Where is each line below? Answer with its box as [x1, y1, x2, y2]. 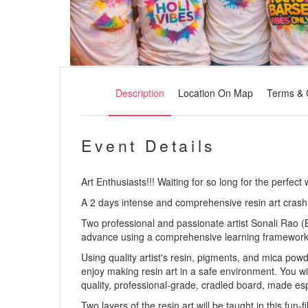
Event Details [81, 133, 216, 157]
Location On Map [178, 85, 253, 100]
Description [115, 85, 164, 100]
